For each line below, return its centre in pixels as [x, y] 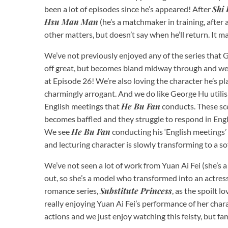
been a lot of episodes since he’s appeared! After [128, 9]
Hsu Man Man [71, 21]
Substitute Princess [136, 190]
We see [58, 131]
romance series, [72, 190]
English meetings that [83, 106]
